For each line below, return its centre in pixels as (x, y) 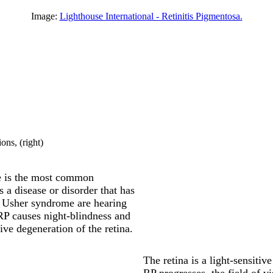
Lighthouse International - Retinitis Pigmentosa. (151, 16)
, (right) (29, 142)
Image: (45, 16)
